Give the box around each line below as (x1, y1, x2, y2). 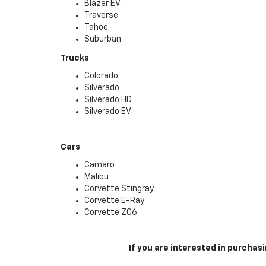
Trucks (61, 54, 89, 62)
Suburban (84, 35, 121, 43)
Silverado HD (84, 96, 132, 104)
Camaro (84, 161, 115, 169)
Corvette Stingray (84, 185, 154, 193)
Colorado (84, 72, 118, 80)
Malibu (84, 173, 109, 181)
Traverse (84, 11, 118, 20)
